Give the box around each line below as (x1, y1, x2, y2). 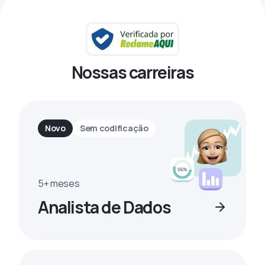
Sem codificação (79, 122, 148, 134)
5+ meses (38, 177, 80, 190)
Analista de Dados (38, 196, 171, 218)
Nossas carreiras (71, 61, 194, 83)
